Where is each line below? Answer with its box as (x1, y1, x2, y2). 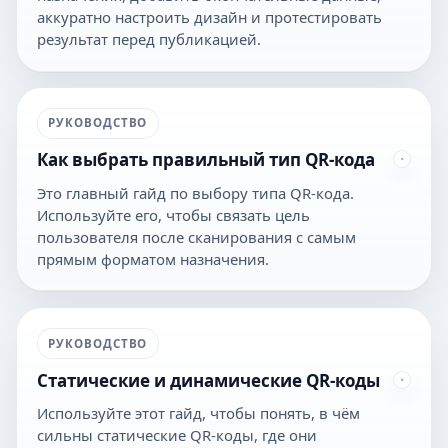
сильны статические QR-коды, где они (37, 425, 317, 446)
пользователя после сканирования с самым (37, 227, 356, 247)
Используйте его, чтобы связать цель (37, 205, 310, 225)
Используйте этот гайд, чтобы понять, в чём (37, 403, 360, 424)
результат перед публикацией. (37, 28, 261, 49)
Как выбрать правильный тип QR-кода (37, 148, 375, 172)
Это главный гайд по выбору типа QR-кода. (37, 183, 354, 203)
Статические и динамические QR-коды (37, 368, 380, 392)
